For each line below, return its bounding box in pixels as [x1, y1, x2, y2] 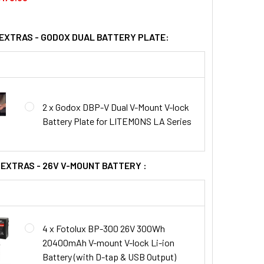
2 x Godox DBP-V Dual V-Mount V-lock [42, 101, 189, 113]
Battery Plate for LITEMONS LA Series [42, 115, 192, 127]
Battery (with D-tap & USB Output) [42, 250, 176, 262]
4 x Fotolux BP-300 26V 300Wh [42, 222, 165, 234]
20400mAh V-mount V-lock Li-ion [42, 236, 174, 248]
